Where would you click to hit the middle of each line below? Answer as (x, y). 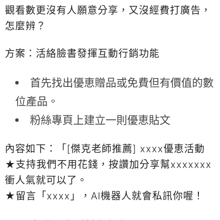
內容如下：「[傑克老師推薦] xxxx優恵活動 (105, 149)
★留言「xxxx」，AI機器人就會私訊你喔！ (104, 196)
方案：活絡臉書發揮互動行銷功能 (82, 53)
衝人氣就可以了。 (46, 180)
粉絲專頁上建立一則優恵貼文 (100, 120)
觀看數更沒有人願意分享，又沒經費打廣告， (108, 10)
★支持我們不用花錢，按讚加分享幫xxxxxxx (108, 164)
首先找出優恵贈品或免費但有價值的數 (122, 82)
